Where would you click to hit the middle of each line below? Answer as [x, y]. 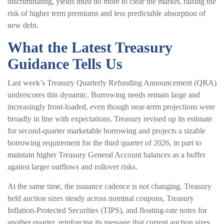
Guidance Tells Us [65, 63]
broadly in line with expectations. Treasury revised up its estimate [110, 118]
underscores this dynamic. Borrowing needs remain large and [104, 94]
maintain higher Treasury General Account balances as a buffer [106, 154]
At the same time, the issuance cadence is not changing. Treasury [109, 186]
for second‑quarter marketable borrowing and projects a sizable [106, 130]
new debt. [23, 25]
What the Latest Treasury [90, 47]
